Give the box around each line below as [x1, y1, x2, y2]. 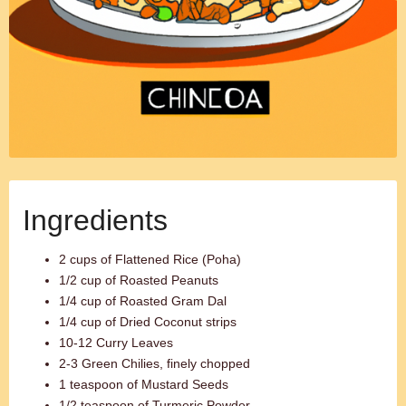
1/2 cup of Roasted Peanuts [59, 273, 218, 287]
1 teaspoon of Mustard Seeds [59, 377, 228, 391]
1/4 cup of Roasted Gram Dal [59, 294, 227, 308]
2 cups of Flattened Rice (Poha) [59, 252, 241, 266]
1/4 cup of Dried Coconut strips [59, 314, 237, 329]
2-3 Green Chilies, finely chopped [59, 356, 250, 371]
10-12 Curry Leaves [59, 335, 173, 350]
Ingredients [23, 204, 168, 237]
